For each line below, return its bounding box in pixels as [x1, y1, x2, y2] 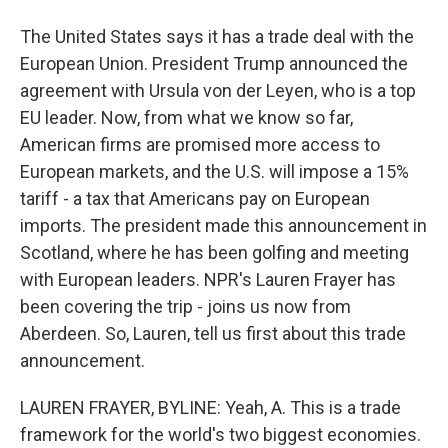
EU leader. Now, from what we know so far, [20, 107, 353, 128]
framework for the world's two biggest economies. [20, 424, 421, 445]
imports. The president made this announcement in [20, 215, 427, 236]
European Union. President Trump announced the [20, 53, 408, 74]
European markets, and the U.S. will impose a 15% [20, 161, 409, 182]
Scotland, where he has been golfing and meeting [20, 242, 409, 263]
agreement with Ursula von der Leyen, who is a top [20, 80, 416, 101]
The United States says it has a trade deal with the [20, 26, 414, 47]
